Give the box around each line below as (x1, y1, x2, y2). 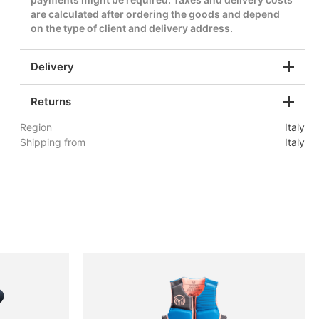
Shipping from (20, 135, 85, 148)
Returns (31, 95, 71, 109)
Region (20, 120, 52, 133)
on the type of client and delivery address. (31, 21, 233, 34)
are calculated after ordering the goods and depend (31, 7, 280, 20)
